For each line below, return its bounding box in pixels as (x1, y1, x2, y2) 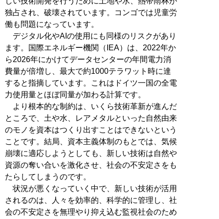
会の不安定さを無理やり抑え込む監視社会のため (5, 207, 177, 216)
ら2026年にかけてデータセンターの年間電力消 (5, 55, 171, 64)
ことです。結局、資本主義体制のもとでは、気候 (5, 137, 177, 146)
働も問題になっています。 (5, 20, 99, 28)
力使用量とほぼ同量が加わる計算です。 (5, 90, 146, 99)
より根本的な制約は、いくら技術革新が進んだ (5, 102, 177, 110)
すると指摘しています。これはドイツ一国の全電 (5, 78, 177, 87)
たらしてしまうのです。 (5, 172, 91, 181)
